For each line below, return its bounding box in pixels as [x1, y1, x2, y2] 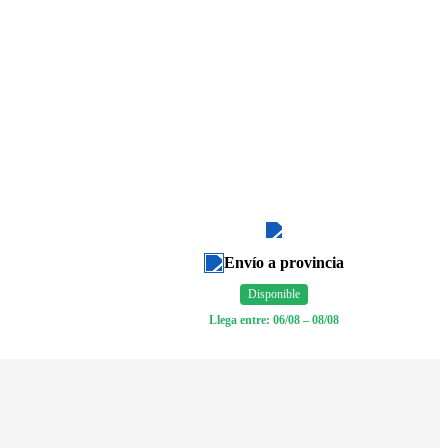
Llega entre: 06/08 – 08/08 [209, 312, 339, 327]
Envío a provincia [224, 253, 344, 271]
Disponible [248, 286, 300, 301]
